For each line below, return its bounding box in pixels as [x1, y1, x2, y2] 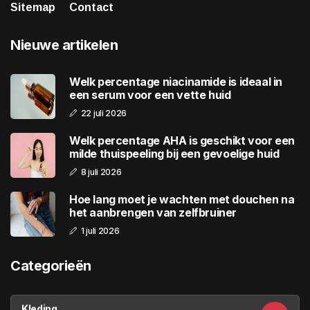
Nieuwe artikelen [10, 37, 118, 54]
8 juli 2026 [80, 166, 122, 177]
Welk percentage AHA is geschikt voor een [69, 133, 295, 147]
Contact [69, 1, 113, 14]
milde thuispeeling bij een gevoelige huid [69, 146, 280, 161]
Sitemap [10, 1, 55, 14]
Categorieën [10, 257, 91, 275]
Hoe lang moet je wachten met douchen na [69, 192, 295, 206]
